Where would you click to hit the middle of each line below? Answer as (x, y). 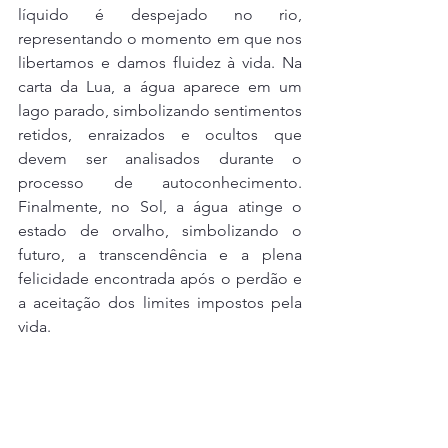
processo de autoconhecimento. (160, 183)
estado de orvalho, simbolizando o (160, 231)
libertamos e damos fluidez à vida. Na (160, 63)
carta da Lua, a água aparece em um (160, 87)
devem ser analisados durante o (160, 159)
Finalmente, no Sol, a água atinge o (160, 207)
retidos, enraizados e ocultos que (160, 135)
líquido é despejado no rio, (160, 15)
